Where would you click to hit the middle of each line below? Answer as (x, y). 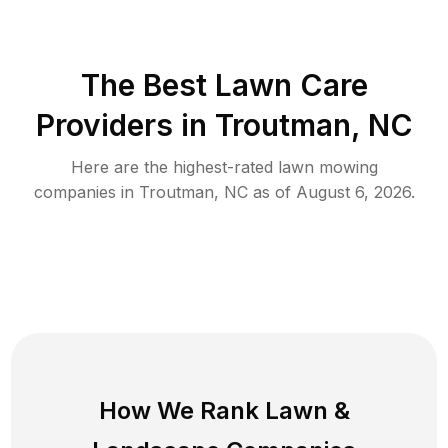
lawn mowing (327, 166)
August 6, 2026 (353, 191)
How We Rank (181, 410)
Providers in (121, 124)
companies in (86, 191)
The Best (147, 84)
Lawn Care (291, 84)
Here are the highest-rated (174, 166)
